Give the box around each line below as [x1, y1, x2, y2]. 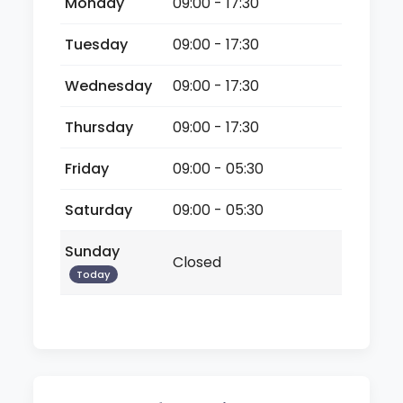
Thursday [65, 116, 134, 138]
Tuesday [65, 33, 129, 55]
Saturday [65, 199, 133, 220]
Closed [173, 251, 222, 273]
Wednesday [65, 75, 153, 96]
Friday [65, 157, 110, 179]
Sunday [65, 240, 121, 262]
